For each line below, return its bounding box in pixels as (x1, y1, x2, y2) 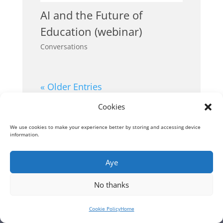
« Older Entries (40, 81, 102, 93)
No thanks (94, 179, 129, 190)
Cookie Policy (89, 205, 120, 212)
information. (10, 131, 41, 138)
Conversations (40, 42, 88, 52)
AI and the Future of (40, 7, 142, 23)
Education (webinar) (40, 24, 142, 39)
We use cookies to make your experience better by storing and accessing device (10, 123, 201, 130)
